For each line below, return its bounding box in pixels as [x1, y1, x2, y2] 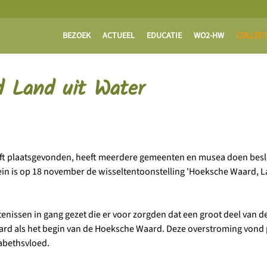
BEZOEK [63, 30, 91, 42]
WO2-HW [194, 30, 224, 42]
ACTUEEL [103, 30, 135, 42]
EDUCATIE [147, 30, 182, 42]
